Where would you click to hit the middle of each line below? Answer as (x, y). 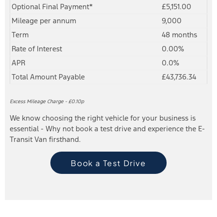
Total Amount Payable (48, 77)
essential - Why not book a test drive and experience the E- (107, 128)
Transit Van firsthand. (45, 139)
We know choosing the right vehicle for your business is (103, 118)
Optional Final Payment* (52, 7)
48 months (179, 35)
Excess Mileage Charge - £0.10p (47, 101)
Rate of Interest (37, 49)
